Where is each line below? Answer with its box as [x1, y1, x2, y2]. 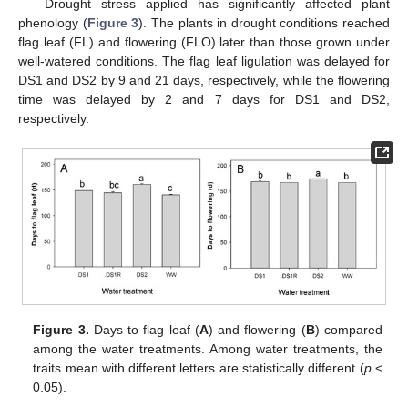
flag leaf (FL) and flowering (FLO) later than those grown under [18, 34, 390, 49]
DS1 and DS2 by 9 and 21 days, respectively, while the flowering [18, 72, 390, 87]
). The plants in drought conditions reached [138, 15, 390, 30]
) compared [314, 321, 382, 337]
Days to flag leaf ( [88, 321, 199, 337]
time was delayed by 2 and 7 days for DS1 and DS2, [18, 91, 390, 107]
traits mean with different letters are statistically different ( [33, 360, 364, 375]
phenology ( [18, 15, 87, 30]
